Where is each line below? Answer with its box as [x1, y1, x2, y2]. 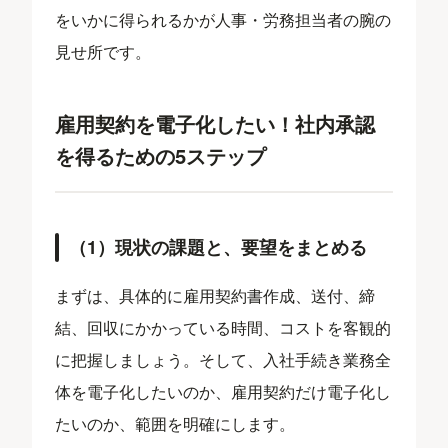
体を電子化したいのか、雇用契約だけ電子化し [55, 379, 392, 403]
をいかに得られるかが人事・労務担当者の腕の [55, 7, 392, 31]
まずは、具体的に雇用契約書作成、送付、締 [55, 283, 376, 307]
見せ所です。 [55, 39, 152, 63]
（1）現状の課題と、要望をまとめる [69, 233, 368, 260]
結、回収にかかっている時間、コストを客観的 [55, 315, 392, 339]
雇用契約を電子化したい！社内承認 [55, 108, 376, 138]
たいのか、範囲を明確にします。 [55, 411, 296, 435]
